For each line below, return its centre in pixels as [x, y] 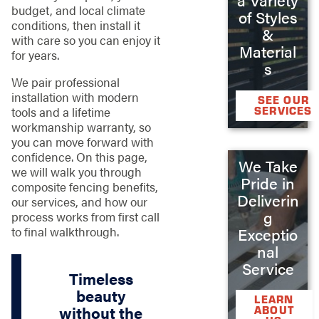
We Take [268, 166]
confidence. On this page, [79, 156]
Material [268, 51]
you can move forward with [82, 141]
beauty [101, 295]
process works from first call [85, 216]
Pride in [268, 183]
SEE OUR [283, 99]
